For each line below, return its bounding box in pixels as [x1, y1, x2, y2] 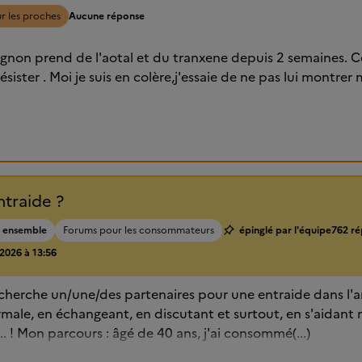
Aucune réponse [69, 9, 145, 24]
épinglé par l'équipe [239, 223, 331, 238]
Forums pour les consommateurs [63, 223, 214, 238]
